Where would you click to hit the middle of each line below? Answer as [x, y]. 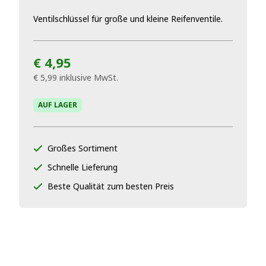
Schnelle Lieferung [83, 167]
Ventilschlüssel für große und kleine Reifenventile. [129, 19]
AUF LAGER [58, 105]
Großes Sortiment [83, 148]
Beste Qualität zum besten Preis [111, 186]
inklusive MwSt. [89, 77]
